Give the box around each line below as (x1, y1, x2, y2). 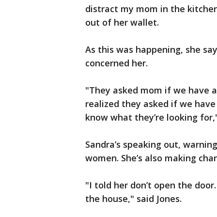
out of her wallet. (85, 16, 161, 28)
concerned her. (85, 57, 148, 69)
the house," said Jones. (85, 193, 184, 204)
